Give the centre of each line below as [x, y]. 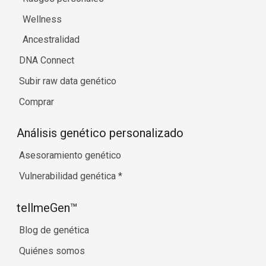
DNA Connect [47, 61]
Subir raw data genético [68, 81]
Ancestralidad [51, 40]
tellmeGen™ [47, 208]
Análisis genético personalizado [100, 133]
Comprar [37, 102]
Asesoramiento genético [70, 156]
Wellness [42, 19]
